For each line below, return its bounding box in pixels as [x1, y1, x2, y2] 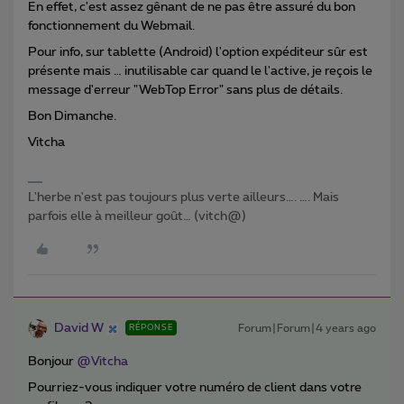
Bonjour [28, 355, 77, 369]
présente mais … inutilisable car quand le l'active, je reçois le [28, 65, 372, 78]
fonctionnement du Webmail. [28, 20, 195, 33]
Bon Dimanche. [28, 110, 116, 124]
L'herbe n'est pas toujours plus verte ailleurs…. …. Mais [28, 191, 339, 205]
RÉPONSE [129, 324, 173, 333]
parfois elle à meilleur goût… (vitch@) [28, 210, 246, 224]
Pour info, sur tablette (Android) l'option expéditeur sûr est [28, 46, 368, 60]
